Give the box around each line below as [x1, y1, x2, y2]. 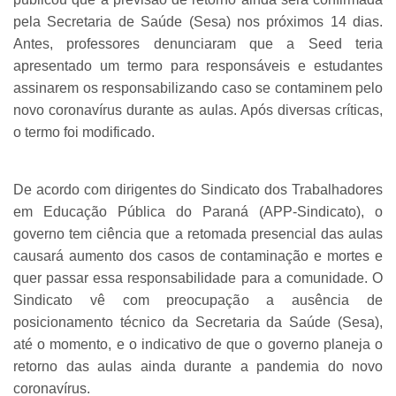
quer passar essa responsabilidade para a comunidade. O [13, 270, 383, 286]
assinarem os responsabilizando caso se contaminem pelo [13, 80, 383, 95]
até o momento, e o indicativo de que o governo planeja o [13, 336, 383, 352]
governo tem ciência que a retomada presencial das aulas [13, 225, 383, 241]
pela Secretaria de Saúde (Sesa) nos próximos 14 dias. [13, 13, 383, 29]
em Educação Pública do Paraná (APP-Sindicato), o [13, 203, 383, 219]
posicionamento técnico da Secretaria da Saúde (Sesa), [13, 314, 383, 330]
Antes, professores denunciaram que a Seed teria [13, 35, 383, 51]
